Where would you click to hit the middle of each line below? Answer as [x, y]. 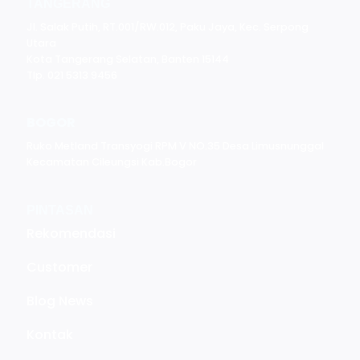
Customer [60, 268]
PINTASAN [60, 211]
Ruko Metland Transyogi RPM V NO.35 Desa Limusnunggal [176, 145]
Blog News [60, 301]
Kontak [50, 334]
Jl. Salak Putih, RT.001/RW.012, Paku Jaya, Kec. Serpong [168, 27]
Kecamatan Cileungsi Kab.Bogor [112, 162]
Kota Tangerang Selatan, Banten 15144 [128, 59]
